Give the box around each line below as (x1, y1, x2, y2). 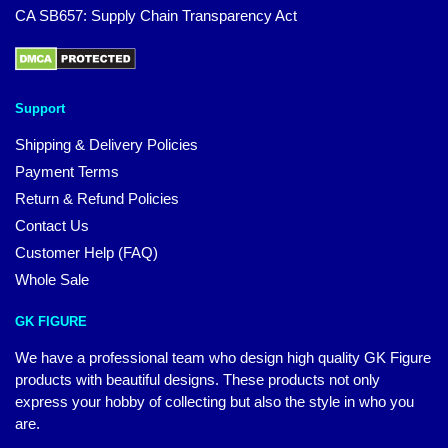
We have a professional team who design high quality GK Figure (15, 348, 431, 366)
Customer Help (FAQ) (15, 243, 158, 261)
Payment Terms (15, 162, 119, 180)
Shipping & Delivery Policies (15, 135, 198, 153)
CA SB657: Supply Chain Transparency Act (15, 6, 297, 24)
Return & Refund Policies (15, 189, 179, 207)
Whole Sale (15, 270, 89, 288)
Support (15, 100, 65, 116)
